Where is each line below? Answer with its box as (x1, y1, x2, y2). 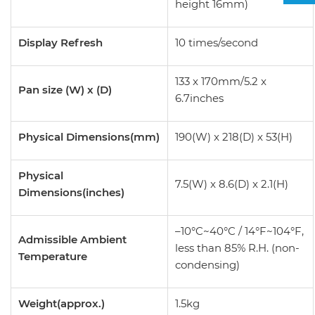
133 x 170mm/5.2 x (175, 75, 266, 88)
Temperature (18, 250, 87, 263)
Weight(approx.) (18, 297, 105, 310)
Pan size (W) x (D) (18, 83, 112, 96)
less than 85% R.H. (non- (175, 241, 300, 255)
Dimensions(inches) (18, 186, 124, 199)
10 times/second (175, 36, 258, 49)
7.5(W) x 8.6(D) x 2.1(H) (175, 177, 288, 191)
